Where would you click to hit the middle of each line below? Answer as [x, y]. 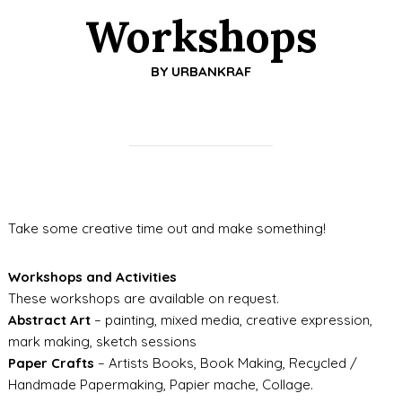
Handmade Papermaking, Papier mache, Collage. [160, 385]
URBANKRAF [211, 71]
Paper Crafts [51, 363]
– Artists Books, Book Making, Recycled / [225, 363]
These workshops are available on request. [143, 298]
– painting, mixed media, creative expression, [231, 320]
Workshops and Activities [92, 277]
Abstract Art [49, 320]
